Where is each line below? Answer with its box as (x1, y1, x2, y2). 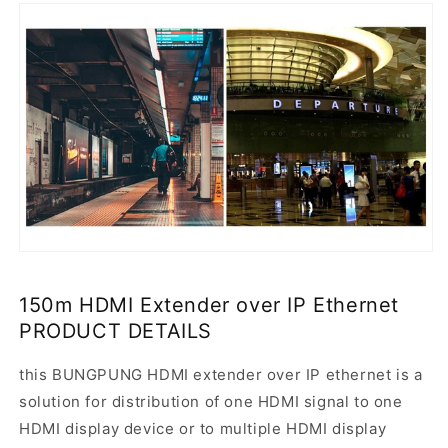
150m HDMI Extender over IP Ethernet (19, 293, 400, 318)
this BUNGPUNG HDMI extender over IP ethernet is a (19, 364, 423, 384)
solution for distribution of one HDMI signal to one (19, 391, 403, 411)
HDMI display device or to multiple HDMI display (19, 418, 387, 438)
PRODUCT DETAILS (19, 319, 213, 344)
